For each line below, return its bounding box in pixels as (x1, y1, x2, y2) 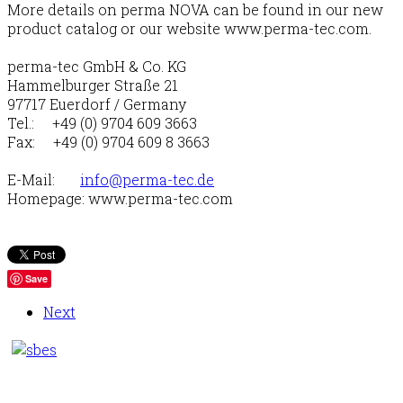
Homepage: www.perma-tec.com (7, 189, 233, 209)
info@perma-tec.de (80, 170, 214, 190)
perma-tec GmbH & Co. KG (7, 57, 186, 76)
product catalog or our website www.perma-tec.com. (7, 19, 372, 39)
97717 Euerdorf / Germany (7, 94, 186, 114)
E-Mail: (7, 170, 80, 190)
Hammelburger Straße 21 (7, 76, 178, 95)
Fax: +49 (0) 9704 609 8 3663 (7, 132, 210, 152)
